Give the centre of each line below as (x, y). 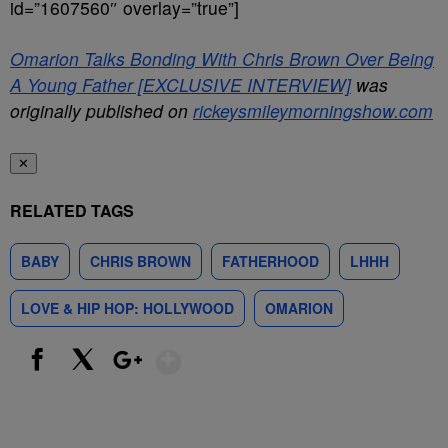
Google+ (133, 381)
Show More (258, 354)
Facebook (46, 381)
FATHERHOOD (270, 261)
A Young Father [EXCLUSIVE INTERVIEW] (180, 84)
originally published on (101, 110)
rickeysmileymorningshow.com (313, 110)
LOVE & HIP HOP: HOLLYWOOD (127, 308)
